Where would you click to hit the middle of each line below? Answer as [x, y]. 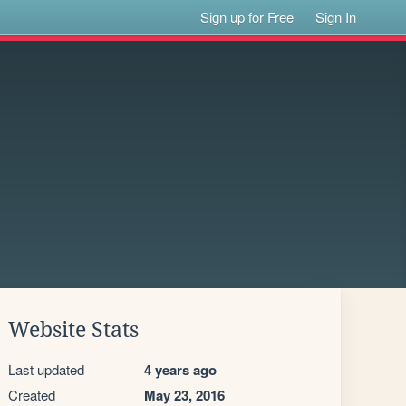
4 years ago [180, 370]
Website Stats [73, 330]
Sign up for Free [247, 17]
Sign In [336, 17]
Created [32, 395]
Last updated [46, 369]
